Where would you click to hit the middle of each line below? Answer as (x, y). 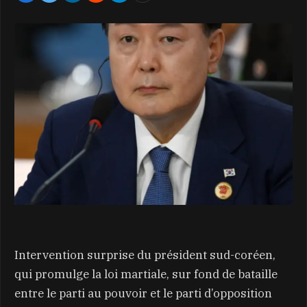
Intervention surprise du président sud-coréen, (145, 255)
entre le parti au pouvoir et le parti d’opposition (143, 293)
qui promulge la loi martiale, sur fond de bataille (146, 274)
